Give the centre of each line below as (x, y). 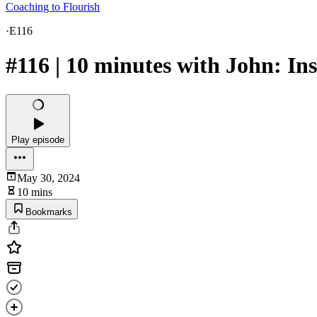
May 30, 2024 (48, 178)
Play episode (38, 139)
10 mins (35, 192)
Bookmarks (49, 212)
